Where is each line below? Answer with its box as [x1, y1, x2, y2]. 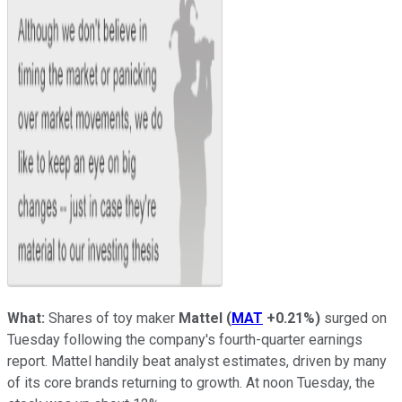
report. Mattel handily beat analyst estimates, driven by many [7, 352, 387, 370]
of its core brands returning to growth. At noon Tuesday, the [7, 373, 375, 391]
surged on [320, 309, 387, 327]
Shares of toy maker [48, 309, 179, 327]
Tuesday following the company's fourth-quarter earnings [7, 330, 363, 348]
